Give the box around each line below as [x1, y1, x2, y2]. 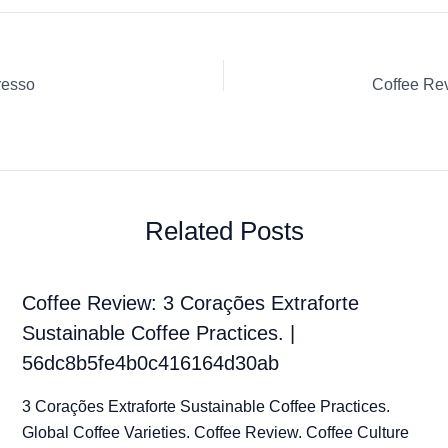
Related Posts [144, 216, 304, 247]
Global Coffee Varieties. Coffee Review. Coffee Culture [21, 424, 409, 442]
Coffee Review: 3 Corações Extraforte [21, 292, 359, 315]
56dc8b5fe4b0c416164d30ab [21, 352, 279, 375]
